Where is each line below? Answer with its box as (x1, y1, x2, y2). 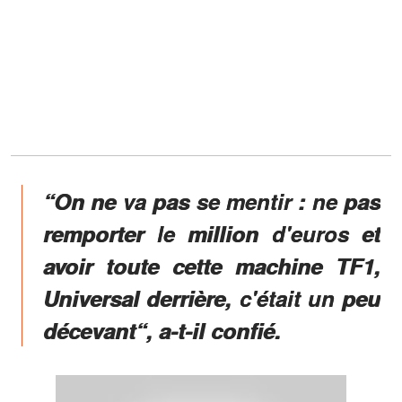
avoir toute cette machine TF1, (43, 249, 380, 281)
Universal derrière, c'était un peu (43, 282, 380, 313)
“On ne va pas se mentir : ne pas (43, 185, 380, 216)
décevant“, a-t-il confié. (43, 314, 281, 345)
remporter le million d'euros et (43, 217, 380, 249)
